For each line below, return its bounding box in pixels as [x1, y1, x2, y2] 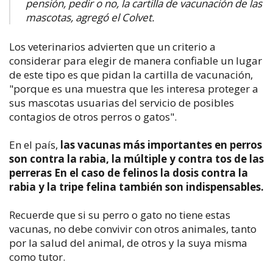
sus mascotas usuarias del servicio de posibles [9, 96, 234, 110]
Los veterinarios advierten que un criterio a [9, 40, 216, 54]
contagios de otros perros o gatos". [9, 110, 177, 124]
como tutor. [9, 250, 65, 264]
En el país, [9, 138, 60, 152]
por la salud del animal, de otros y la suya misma [9, 236, 247, 250]
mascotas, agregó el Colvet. [26, 10, 154, 24]
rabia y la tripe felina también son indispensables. [9, 180, 264, 194]
